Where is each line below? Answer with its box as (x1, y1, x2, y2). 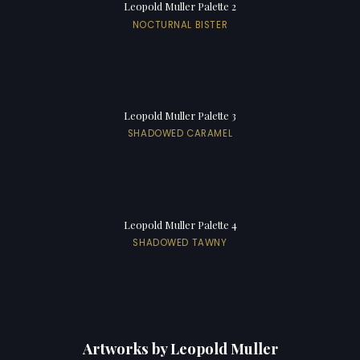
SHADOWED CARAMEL (127, 127, 233, 141)
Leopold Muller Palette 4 (123, 218, 237, 232)
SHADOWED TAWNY (133, 236, 227, 250)
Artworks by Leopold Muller (82, 337, 278, 358)
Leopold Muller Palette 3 (124, 108, 236, 123)
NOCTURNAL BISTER (132, 18, 228, 31)
